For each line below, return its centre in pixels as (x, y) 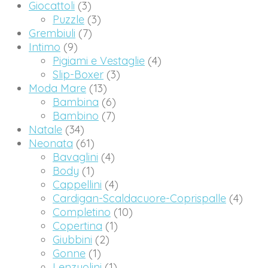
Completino (82, 212)
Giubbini (72, 240)
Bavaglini (75, 157)
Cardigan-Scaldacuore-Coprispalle (139, 199)
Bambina (76, 102)
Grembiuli (52, 33)
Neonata (51, 144)
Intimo (45, 47)
